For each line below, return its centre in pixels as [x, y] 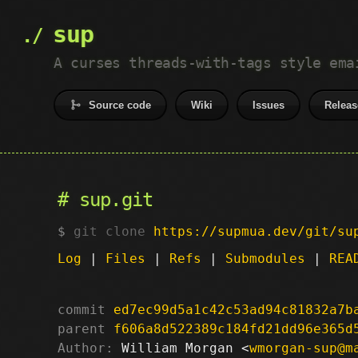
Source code [120, 105]
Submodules [265, 258]
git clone [113, 231]
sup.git [116, 200]
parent [82, 328]
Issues [269, 105]
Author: [86, 348]
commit [82, 309]
